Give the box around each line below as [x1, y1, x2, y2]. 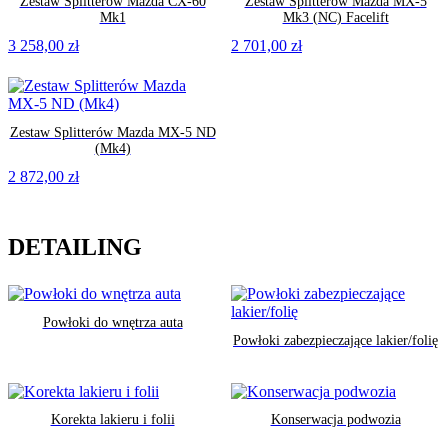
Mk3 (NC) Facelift [282, 9, 389, 25]
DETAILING [8, 234, 142, 261]
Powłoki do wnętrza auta [42, 315, 183, 331]
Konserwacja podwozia [270, 412, 401, 428]
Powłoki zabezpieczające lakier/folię [233, 333, 438, 349]
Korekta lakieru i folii [50, 412, 175, 428]
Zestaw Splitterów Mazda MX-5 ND [9, 124, 216, 140]
